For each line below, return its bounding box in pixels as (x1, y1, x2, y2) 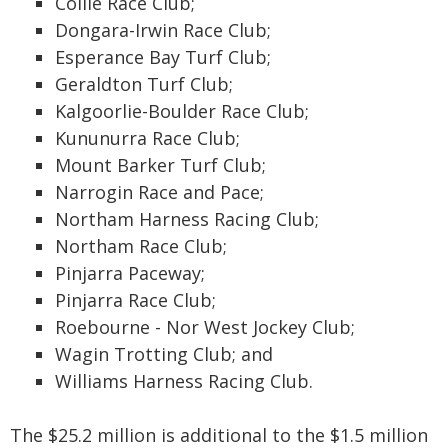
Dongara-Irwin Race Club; (55, 18, 271, 42)
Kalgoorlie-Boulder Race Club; (55, 99, 309, 123)
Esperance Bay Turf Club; (55, 45, 271, 69)
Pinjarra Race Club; (55, 288, 216, 312)
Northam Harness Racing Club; (55, 207, 319, 231)
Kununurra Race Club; (55, 126, 240, 150)
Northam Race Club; (55, 234, 227, 258)
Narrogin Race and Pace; (55, 180, 264, 204)
